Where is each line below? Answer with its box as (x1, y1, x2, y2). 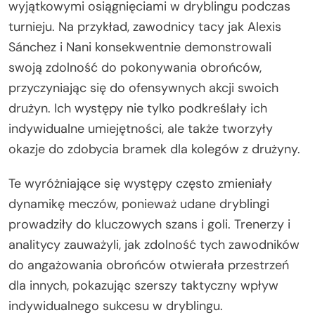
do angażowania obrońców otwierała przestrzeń (8, 256, 289, 274)
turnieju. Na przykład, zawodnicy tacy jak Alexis (8, 18, 281, 35)
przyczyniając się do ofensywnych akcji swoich (8, 79, 278, 96)
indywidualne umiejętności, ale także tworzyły (8, 120, 273, 137)
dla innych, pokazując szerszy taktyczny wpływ (8, 276, 278, 294)
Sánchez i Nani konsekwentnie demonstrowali (8, 38, 271, 56)
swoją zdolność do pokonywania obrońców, (8, 58, 262, 76)
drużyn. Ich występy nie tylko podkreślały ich (8, 99, 267, 117)
